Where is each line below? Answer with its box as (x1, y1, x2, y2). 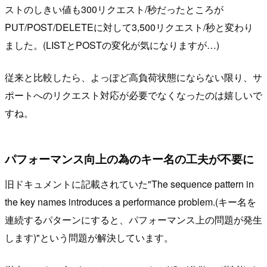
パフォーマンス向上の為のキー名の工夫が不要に (5, 150, 254, 167)
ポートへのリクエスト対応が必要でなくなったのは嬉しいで (5, 88, 262, 103)
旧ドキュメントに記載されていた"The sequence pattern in (5, 176, 254, 191)
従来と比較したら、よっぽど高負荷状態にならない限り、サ (5, 70, 262, 85)
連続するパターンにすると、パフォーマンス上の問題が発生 (5, 212, 262, 226)
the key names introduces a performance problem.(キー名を (5, 194, 256, 209)
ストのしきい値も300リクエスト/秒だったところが (5, 2, 223, 17)
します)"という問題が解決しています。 (5, 230, 173, 244)
